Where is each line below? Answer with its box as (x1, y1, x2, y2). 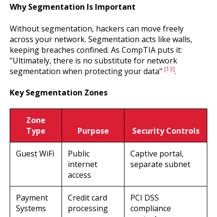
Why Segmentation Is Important (10, 1, 136, 13)
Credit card (68, 192, 107, 203)
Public (68, 148, 90, 159)
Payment (16, 192, 48, 203)
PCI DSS (130, 192, 159, 203)
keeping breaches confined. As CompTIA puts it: (10, 44, 182, 55)
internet (68, 159, 97, 170)
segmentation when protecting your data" (10, 65, 164, 77)
